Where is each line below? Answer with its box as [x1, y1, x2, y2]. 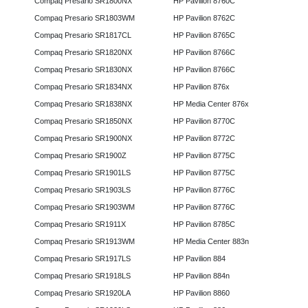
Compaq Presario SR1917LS [30, 254, 135, 263]
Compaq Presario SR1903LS [30, 186, 135, 195]
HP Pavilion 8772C [168, 134, 239, 143]
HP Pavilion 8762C [168, 14, 239, 23]
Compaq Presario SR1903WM [30, 203, 139, 212]
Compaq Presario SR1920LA [30, 289, 135, 298]
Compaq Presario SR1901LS [30, 168, 135, 177]
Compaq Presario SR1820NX [30, 48, 136, 57]
